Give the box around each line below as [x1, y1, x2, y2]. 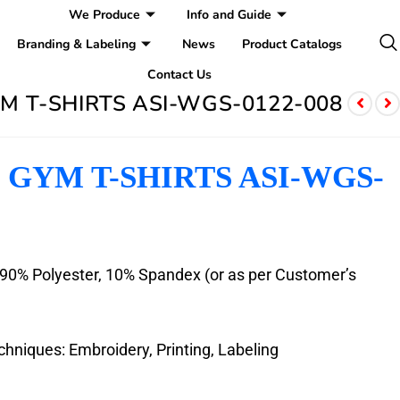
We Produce [68, 6, 140, 24]
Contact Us [147, 65, 212, 83]
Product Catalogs [242, 36, 343, 54]
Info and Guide [186, 6, 271, 24]
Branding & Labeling [17, 36, 137, 54]
